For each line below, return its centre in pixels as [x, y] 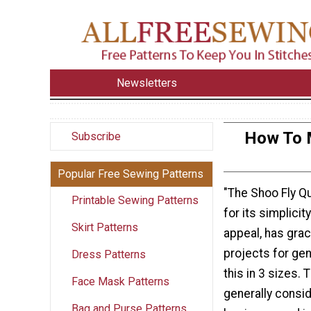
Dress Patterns [109, 254]
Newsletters [147, 83]
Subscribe [96, 136]
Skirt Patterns [105, 227]
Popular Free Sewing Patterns [131, 174]
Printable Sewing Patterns [135, 200]
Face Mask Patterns [120, 281]
